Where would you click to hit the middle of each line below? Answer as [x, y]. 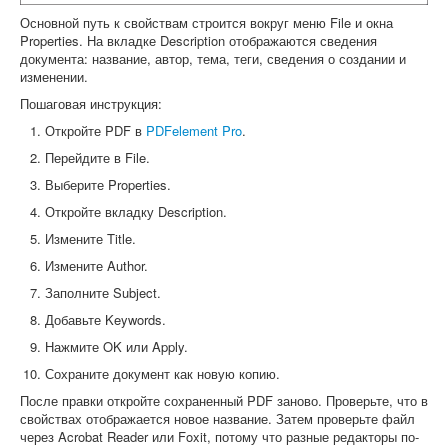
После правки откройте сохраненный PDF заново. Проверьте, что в [224, 400]
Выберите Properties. [108, 184]
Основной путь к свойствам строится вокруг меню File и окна [206, 22]
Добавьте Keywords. [105, 319]
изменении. [54, 76]
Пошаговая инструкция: [91, 103]
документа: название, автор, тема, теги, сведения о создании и [213, 58]
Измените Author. [96, 265]
